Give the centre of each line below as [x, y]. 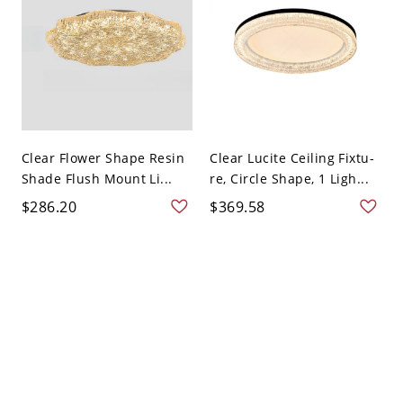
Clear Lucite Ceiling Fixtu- [292, 158]
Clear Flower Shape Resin [103, 158]
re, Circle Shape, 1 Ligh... [290, 179]
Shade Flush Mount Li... [97, 179]
